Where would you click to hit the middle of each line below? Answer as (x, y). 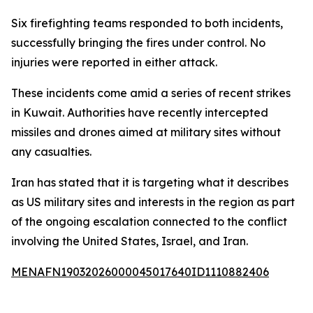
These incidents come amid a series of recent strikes (151, 93)
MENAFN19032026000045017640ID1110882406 (140, 272)
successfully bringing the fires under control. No (138, 43)
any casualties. (51, 152)
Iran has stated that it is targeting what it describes (150, 182)
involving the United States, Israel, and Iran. (130, 241)
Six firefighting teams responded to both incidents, (147, 23)
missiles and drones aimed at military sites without (146, 132)
